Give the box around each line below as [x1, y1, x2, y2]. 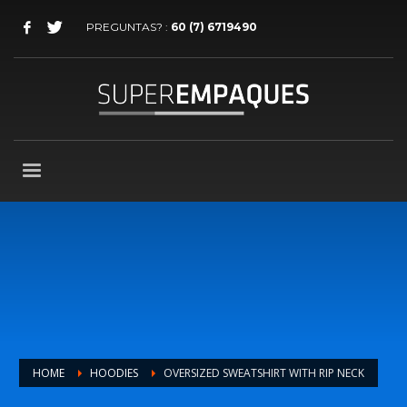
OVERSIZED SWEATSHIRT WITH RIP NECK [164, 364, 364, 381]
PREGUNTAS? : [86, 20, 171, 34]
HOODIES [90, 364, 138, 381]
